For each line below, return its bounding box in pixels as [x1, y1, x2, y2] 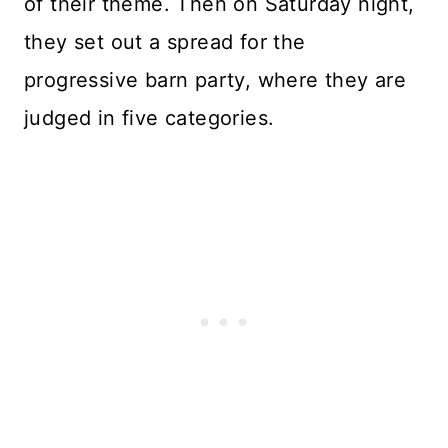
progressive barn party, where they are [24, 68, 407, 92]
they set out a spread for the [24, 30, 306, 54]
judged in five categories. [24, 106, 275, 130]
